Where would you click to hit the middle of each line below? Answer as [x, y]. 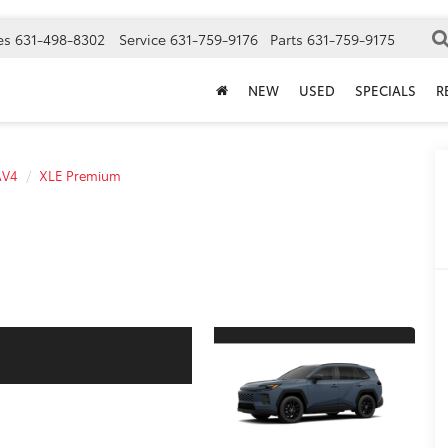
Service [142, 39]
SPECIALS [385, 90]
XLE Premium [80, 175]
